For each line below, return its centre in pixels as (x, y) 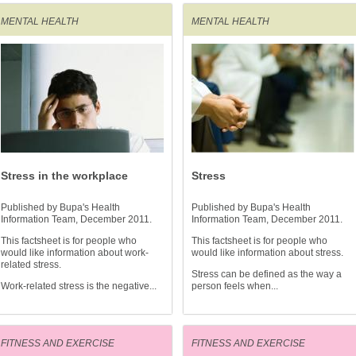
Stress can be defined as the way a (267, 274)
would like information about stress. (267, 253)
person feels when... (235, 286)
